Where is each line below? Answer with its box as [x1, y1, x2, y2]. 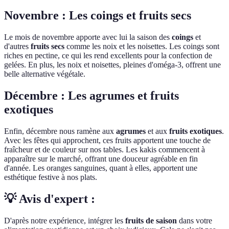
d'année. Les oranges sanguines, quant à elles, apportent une [4, 164, 197, 173]
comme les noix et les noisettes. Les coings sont [64, 42, 219, 51]
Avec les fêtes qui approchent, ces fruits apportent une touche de [4, 136, 211, 145]
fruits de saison [125, 216, 177, 225]
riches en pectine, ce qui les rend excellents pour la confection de [4, 51, 212, 60]
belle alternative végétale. [4, 70, 85, 79]
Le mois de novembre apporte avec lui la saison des [4, 33, 172, 42]
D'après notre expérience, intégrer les [4, 216, 125, 225]
